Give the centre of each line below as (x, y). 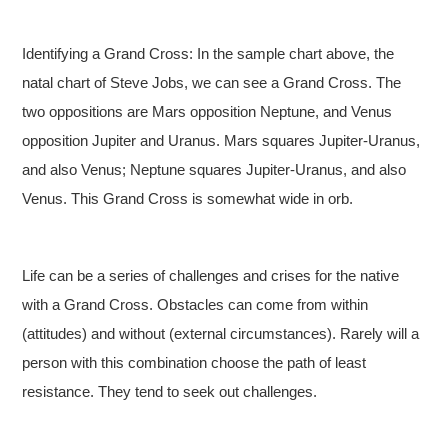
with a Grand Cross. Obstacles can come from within (195, 304)
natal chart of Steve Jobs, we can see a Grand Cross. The (212, 82)
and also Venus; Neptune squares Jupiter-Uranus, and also (214, 169)
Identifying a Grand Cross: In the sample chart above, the (208, 53)
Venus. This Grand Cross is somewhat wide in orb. (188, 198)
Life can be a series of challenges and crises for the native (211, 275)
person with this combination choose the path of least (194, 362)
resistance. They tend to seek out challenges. (170, 391)
